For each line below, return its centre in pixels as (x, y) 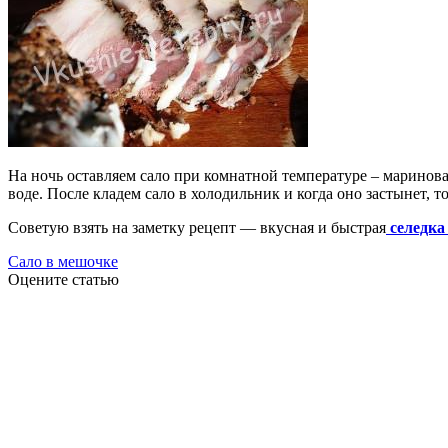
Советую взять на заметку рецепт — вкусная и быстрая (197, 227)
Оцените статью (63, 279)
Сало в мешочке (63, 261)
